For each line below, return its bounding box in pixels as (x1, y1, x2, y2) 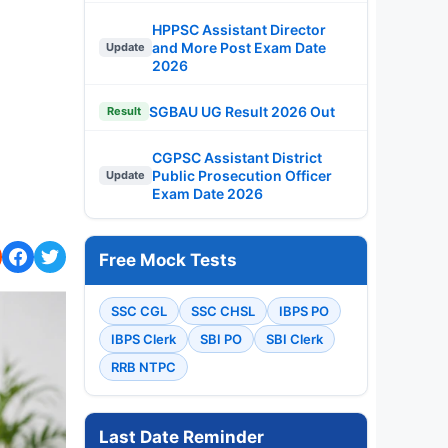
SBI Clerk (266, 330, 323, 347)
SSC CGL (111, 302, 167, 319)
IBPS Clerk (111, 330, 176, 347)
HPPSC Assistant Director (152, 20, 326, 38)
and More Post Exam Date (152, 38, 326, 56)
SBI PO (200, 330, 242, 347)
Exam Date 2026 (152, 184, 263, 202)
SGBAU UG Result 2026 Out (149, 102, 335, 120)
